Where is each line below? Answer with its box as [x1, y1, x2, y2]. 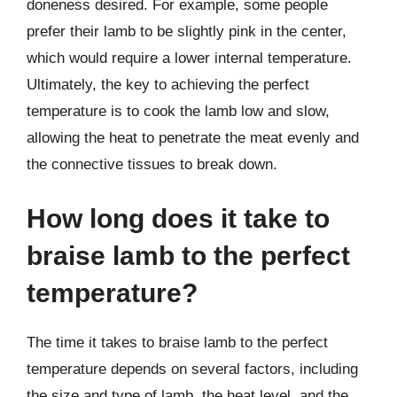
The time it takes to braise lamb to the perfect [27, 334, 328, 351]
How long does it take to [27, 204, 330, 233]
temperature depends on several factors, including [27, 361, 358, 378]
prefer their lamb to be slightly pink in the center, [27, 22, 346, 40]
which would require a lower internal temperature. [27, 49, 352, 66]
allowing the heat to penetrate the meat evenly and [27, 128, 359, 146]
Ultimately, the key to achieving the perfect [27, 75, 309, 93]
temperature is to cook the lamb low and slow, [27, 102, 330, 120]
